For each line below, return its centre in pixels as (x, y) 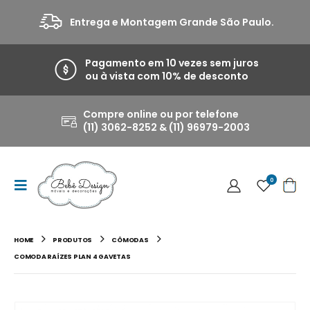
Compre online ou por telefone (161, 114)
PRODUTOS (73, 240)
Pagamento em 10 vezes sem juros (172, 63)
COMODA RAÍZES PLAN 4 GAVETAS (72, 257)
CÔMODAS (130, 240)
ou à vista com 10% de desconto (166, 76)
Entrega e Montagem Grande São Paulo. (172, 22)
